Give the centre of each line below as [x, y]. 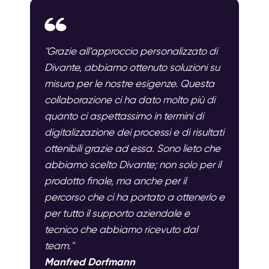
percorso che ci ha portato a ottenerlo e [134, 197]
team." [59, 246]
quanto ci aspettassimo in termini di [124, 116]
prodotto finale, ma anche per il [115, 181]
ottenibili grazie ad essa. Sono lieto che [132, 149]
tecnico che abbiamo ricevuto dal [121, 230]
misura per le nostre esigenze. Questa [129, 84]
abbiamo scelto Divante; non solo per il [133, 165]
